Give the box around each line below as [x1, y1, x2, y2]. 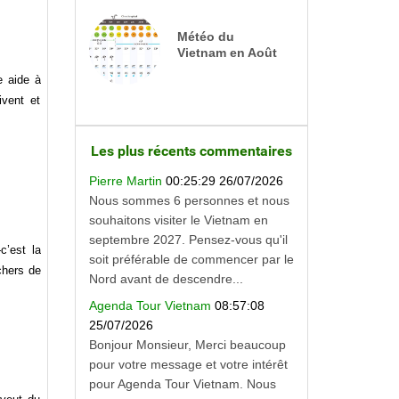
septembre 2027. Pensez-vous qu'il [88, 232, 288, 247]
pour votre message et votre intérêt [88, 357, 288, 372]
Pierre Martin [88, 173, 166, 188]
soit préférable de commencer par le [88, 251, 294, 266]
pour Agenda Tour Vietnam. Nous [88, 377, 276, 392]
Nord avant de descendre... [88, 271, 243, 286]
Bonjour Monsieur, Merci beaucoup [88, 338, 286, 353]
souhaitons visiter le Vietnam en [88, 212, 268, 227]
